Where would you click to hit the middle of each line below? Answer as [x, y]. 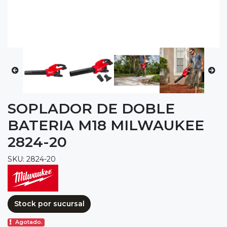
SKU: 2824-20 [32, 159]
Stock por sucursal [49, 203]
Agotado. [29, 222]
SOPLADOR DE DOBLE [91, 108]
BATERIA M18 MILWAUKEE [106, 125]
